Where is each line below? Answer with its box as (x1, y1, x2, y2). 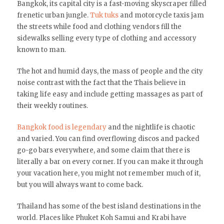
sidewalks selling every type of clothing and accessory (16, 34, 196, 43)
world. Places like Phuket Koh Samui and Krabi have (16, 213, 186, 222)
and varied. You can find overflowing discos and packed (16, 134, 199, 143)
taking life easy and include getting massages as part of (16, 90, 203, 99)
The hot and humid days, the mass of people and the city (16, 67, 203, 76)
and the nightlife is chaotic (106, 123, 195, 132)
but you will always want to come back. (16, 180, 143, 189)
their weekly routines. (16, 101, 88, 110)
